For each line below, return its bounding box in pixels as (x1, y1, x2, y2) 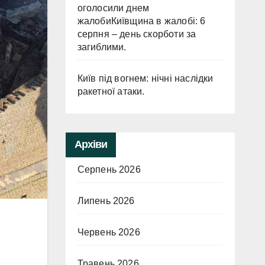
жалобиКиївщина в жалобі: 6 (77, 16, 206, 26)
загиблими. (77, 42, 127, 52)
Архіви (74, 138, 108, 150)
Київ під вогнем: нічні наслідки (77, 73, 214, 83)
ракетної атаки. (77, 86, 145, 96)
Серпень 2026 (77, 164, 141, 174)
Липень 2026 (77, 196, 135, 206)
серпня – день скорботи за (77, 29, 196, 39)
